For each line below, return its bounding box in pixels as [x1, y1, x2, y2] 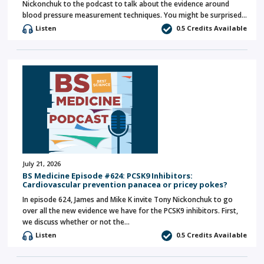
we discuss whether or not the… [22, 217, 130, 227]
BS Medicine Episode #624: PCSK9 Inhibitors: [22, 170, 193, 181]
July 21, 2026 [22, 159, 61, 168]
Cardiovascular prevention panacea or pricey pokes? [22, 179, 227, 190]
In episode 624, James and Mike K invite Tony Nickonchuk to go [22, 194, 233, 204]
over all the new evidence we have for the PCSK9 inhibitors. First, [22, 206, 238, 216]
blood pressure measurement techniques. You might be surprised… [22, 10, 247, 20]
